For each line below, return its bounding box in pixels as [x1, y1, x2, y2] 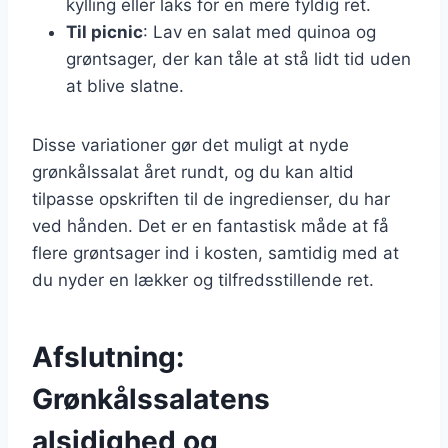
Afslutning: [32, 339, 184, 374]
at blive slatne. [66, 75, 184, 96]
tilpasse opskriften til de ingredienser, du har [32, 188, 390, 209]
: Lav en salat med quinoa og [143, 21, 376, 42]
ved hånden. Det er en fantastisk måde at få [32, 215, 389, 236]
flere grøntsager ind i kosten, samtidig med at [32, 242, 399, 263]
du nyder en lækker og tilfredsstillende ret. [32, 269, 374, 290]
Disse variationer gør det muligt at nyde [32, 134, 349, 155]
